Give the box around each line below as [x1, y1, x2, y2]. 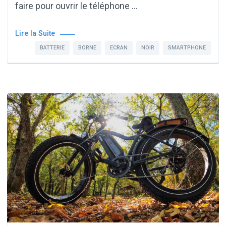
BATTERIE [40, 44, 65, 51]
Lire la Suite [15, 29, 55, 38]
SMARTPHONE [168, 44, 206, 51]
